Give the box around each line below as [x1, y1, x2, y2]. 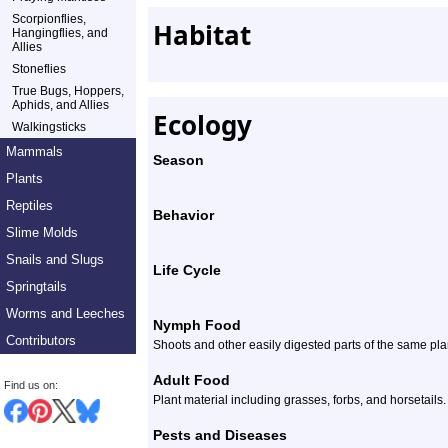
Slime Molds [6, 225, 78, 240]
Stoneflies [12, 62, 66, 76]
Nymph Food [153, 317, 241, 333]
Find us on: [4, 379, 58, 391]
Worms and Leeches [6, 306, 125, 321]
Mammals [6, 144, 63, 159]
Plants [6, 171, 43, 186]
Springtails [6, 279, 67, 294]
